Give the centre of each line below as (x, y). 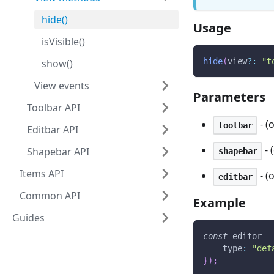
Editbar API (53, 130)
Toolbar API (54, 108)
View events (62, 86)
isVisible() (63, 42)
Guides (28, 218)
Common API (50, 196)
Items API (42, 174)
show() (57, 64)
